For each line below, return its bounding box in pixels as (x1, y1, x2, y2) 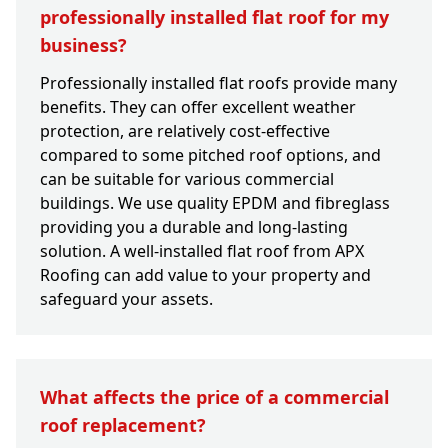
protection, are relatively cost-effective (40, 120, 330, 143)
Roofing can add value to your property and (40, 264, 371, 287)
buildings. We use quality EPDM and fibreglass (40, 192, 390, 215)
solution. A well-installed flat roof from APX (40, 240, 364, 263)
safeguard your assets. (40, 288, 213, 311)
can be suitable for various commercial (40, 168, 334, 191)
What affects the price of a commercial (40, 385, 389, 410)
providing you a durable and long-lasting (40, 216, 348, 239)
